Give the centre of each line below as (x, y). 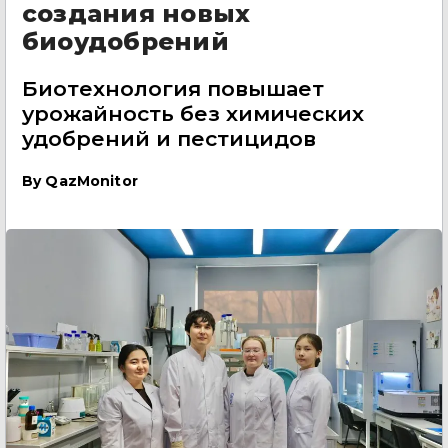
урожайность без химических (193, 113)
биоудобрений (125, 41)
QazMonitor (91, 181)
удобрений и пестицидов (169, 138)
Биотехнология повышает (173, 88)
